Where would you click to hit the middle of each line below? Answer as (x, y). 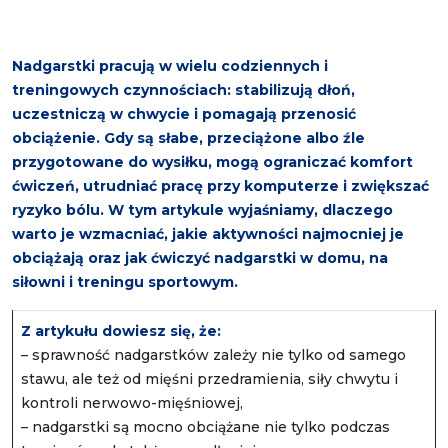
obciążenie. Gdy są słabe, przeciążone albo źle (188, 138)
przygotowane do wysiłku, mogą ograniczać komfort (212, 162)
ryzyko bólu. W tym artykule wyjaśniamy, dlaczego (202, 210)
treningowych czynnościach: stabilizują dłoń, (183, 90)
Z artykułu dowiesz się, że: (121, 331)
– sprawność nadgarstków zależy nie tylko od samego (213, 355)
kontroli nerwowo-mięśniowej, (132, 403)
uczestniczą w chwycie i (105, 114)
